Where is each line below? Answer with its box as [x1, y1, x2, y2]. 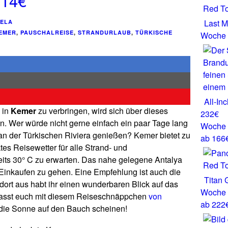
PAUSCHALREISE [20, 28, 74, 36]
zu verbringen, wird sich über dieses [36, 105, 168, 117]
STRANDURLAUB [78, 28, 131, 36]
